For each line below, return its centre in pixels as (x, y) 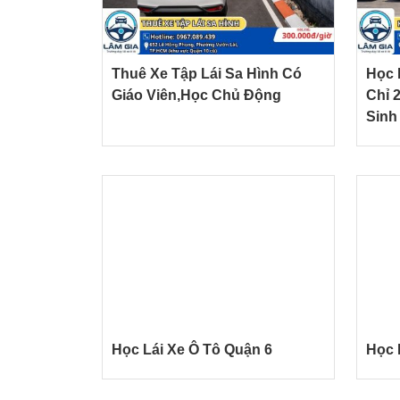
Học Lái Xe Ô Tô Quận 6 (192, 350)
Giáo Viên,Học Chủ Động (196, 96)
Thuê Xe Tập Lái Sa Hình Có (207, 74)
